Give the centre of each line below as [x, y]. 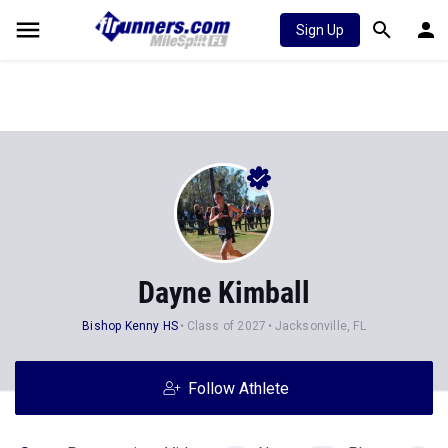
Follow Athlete [238, 388]
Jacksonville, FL [320, 326]
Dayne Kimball [224, 292]
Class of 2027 [226, 326]
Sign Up [320, 30]
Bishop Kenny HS [130, 326]
